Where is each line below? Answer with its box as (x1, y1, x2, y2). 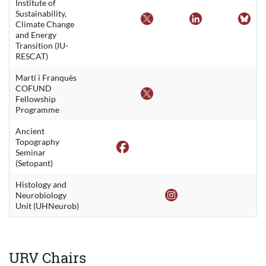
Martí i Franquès (15, 72, 77, 83)
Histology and (15, 179, 66, 189)
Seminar (15, 147, 46, 157)
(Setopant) (15, 157, 53, 168)
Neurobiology (15, 189, 66, 200)
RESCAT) (15, 50, 48, 61)
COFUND (15, 83, 52, 93)
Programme (15, 104, 59, 115)
